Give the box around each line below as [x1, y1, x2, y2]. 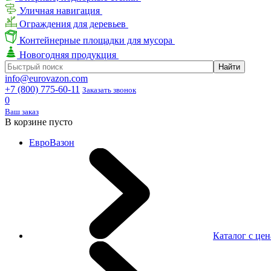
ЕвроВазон [29, 137, 74, 148]
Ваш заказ [5, 107, 39, 116]
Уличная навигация [19, 5, 100, 16]
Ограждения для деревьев [19, 19, 126, 29]
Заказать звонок [82, 85, 136, 94]
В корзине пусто [5, 117, 73, 127]
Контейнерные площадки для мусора [19, 35, 172, 45]
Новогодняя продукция [19, 50, 116, 60]
